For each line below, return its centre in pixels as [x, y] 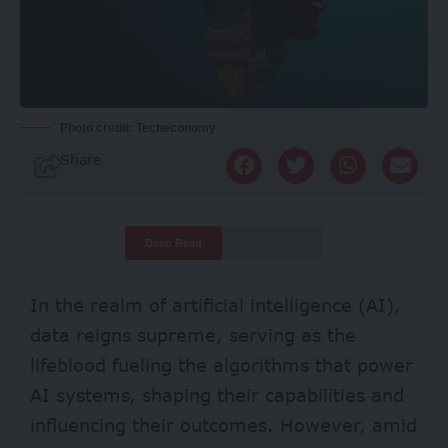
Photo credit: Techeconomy [138, 128]
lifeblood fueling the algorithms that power [221, 365]
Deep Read [173, 243]
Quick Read [272, 243]
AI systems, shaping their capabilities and [217, 395]
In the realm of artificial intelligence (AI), [215, 305]
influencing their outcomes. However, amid [223, 425]
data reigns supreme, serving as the [193, 335]
